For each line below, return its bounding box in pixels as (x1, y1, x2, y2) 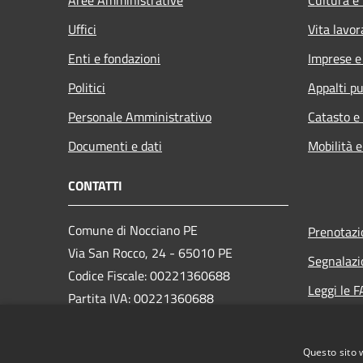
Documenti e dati (68, 135, 162, 156)
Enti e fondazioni (68, 48, 160, 68)
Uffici (68, 19, 96, 39)
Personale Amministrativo (68, 106, 211, 126)
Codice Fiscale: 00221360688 (68, 265, 230, 285)
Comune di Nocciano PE (68, 220, 201, 240)
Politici (68, 77, 105, 97)
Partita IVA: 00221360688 (68, 288, 214, 308)
